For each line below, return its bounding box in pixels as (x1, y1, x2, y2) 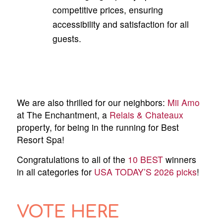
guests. (52, 32, 81, 45)
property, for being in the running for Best (16, 121, 179, 134)
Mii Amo (167, 96, 200, 109)
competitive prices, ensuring (52, 3, 163, 16)
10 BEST (127, 153, 163, 166)
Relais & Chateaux (109, 109, 183, 121)
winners (163, 153, 196, 166)
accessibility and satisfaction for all (52, 18, 189, 31)
